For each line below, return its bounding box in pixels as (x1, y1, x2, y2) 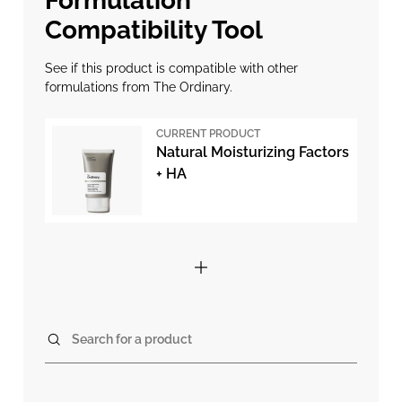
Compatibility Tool (45, 15, 263, 45)
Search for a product (72, 332, 192, 346)
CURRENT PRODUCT (156, 127, 260, 140)
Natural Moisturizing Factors (156, 144, 349, 161)
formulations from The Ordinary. (45, 80, 232, 94)
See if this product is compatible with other (45, 61, 298, 75)
